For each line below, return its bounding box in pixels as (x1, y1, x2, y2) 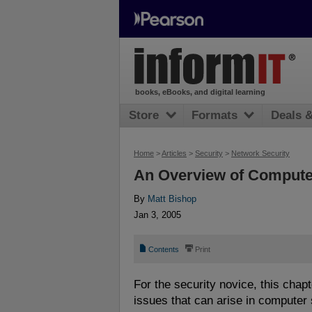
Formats (192, 109, 238, 123)
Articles (162, 149, 187, 157)
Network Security (231, 149, 290, 157)
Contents (148, 244, 180, 253)
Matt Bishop (148, 194, 196, 205)
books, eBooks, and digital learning (134, 88, 265, 97)
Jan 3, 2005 (134, 209, 181, 220)
